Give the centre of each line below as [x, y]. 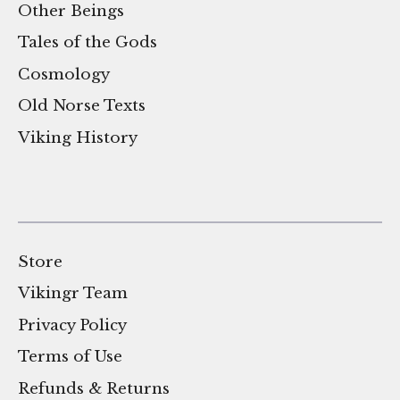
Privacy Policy [72, 325]
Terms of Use [70, 357]
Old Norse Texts [82, 106]
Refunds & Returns [94, 388]
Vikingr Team [73, 294]
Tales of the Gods [87, 43]
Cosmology [64, 74]
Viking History [78, 137]
